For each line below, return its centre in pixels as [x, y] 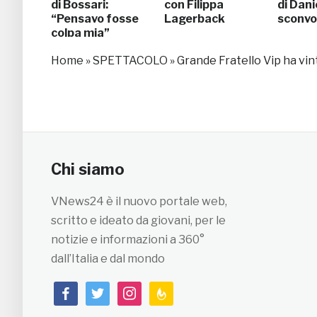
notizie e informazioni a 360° [128, 239]
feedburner [180, 290]
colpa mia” [80, 33]
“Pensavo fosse [95, 18]
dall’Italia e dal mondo [108, 258]
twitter [104, 290]
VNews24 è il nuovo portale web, [139, 201]
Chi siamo [88, 169]
